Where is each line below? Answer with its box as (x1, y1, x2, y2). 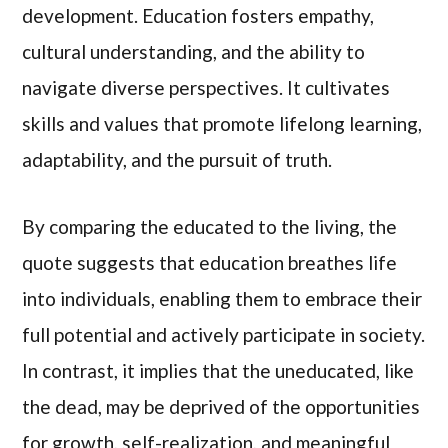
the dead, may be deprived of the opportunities (22, 394, 421, 418)
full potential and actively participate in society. (22, 322, 426, 346)
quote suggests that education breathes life (22, 250, 398, 274)
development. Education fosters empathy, (22, 4, 375, 28)
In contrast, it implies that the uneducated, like (22, 358, 415, 382)
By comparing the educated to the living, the (22, 214, 398, 238)
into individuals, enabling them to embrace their (22, 286, 423, 310)
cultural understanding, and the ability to (22, 40, 366, 64)
